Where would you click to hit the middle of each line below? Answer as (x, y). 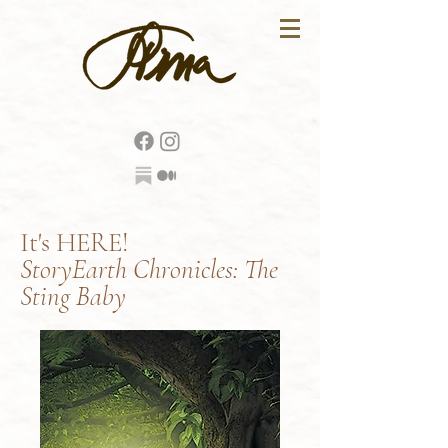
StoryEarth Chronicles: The (149, 269)
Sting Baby (73, 296)
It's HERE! (77, 242)
